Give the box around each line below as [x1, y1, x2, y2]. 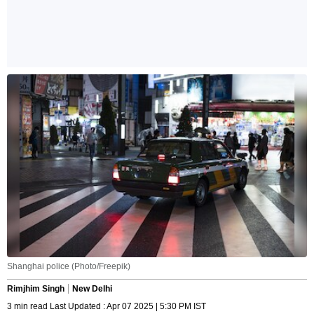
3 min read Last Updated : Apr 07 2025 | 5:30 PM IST [7, 301, 206, 312]
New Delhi [72, 284, 112, 294]
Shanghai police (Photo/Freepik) [7, 261, 130, 272]
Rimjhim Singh [7, 284, 64, 294]
